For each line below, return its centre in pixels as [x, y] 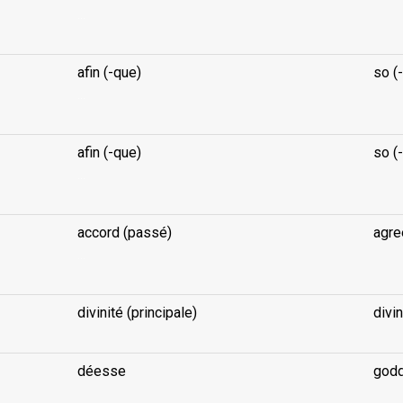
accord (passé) [124, 233]
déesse [101, 371]
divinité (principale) [137, 313]
